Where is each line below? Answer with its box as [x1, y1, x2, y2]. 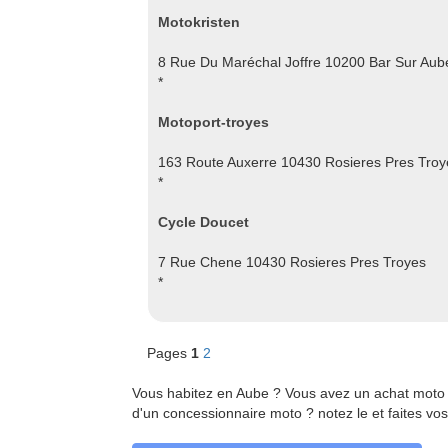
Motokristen [158, 14, 240, 30]
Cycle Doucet [158, 214, 249, 230]
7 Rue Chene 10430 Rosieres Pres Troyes [158, 254, 426, 270]
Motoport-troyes [158, 114, 269, 130]
